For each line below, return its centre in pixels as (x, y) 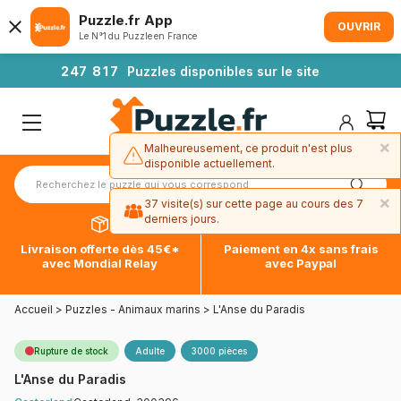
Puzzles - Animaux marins (133, 310)
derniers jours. (182, 219)
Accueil (34, 310)
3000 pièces (219, 351)
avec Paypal (301, 264)
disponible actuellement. (209, 163)
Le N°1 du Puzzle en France (138, 35)
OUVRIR (359, 26)
